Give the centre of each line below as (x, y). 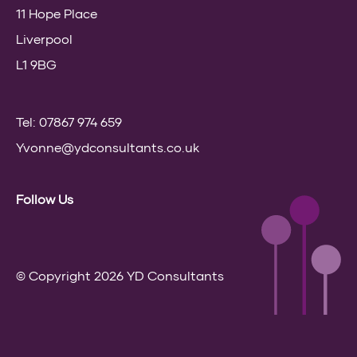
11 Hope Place (57, 13)
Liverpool (44, 38)
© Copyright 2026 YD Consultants (120, 275)
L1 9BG (36, 64)
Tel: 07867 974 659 (69, 121)
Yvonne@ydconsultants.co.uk (108, 147)
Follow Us (45, 198)
